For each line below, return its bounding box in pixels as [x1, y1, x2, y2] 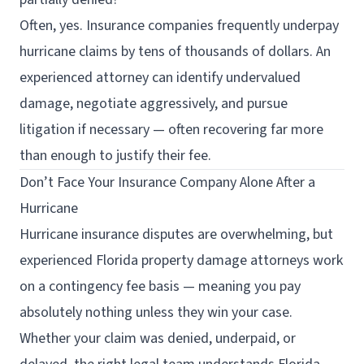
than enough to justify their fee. [19, 145, 211, 166]
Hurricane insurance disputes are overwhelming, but [19, 224, 333, 245]
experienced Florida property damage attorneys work [19, 250, 343, 271]
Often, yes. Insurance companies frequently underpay [19, 15, 339, 36]
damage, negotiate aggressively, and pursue [19, 93, 288, 114]
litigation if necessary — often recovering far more [19, 119, 323, 140]
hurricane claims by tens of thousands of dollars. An [19, 41, 331, 62]
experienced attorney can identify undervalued [19, 67, 301, 88]
